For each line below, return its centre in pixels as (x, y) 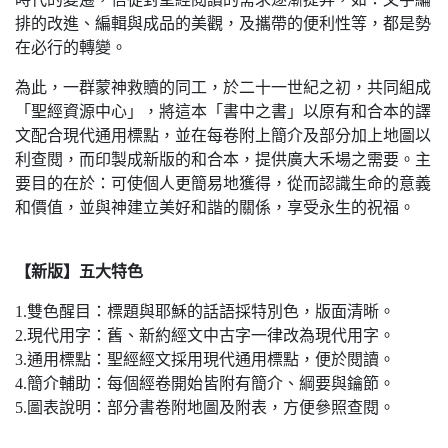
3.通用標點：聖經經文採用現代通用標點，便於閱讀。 (205, 360)
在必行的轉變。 (71, 48)
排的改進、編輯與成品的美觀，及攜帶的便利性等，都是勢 (223, 24)
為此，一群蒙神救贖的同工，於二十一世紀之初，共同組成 (223, 88)
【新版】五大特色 (79, 272)
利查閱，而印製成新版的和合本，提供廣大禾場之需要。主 (223, 160)
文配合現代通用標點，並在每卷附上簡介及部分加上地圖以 (223, 136)
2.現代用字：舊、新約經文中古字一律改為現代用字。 (205, 336)
